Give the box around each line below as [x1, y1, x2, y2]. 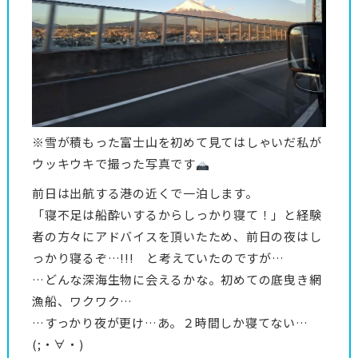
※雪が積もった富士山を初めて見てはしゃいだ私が [32, 133, 322, 151]
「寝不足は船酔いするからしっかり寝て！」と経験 [32, 206, 322, 224]
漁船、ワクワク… [32, 292, 133, 310]
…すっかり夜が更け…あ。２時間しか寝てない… [32, 314, 308, 332]
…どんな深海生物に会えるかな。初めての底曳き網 [32, 271, 322, 288]
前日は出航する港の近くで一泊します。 [32, 185, 258, 202]
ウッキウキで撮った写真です [32, 155, 196, 173]
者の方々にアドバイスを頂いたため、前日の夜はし [32, 228, 322, 245]
